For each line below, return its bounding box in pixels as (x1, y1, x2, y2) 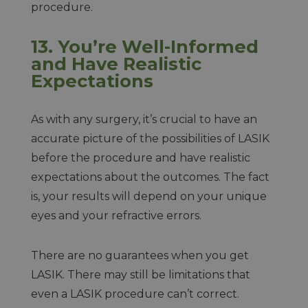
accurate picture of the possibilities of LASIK (30, 132, 269, 145)
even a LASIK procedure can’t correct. (30, 287, 239, 300)
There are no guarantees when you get (30, 249, 249, 262)
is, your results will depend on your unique (30, 190, 267, 203)
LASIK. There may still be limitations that (30, 268, 250, 281)
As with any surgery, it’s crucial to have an (30, 113, 257, 126)
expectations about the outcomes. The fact (30, 170, 269, 184)
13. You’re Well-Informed (30, 36, 258, 57)
